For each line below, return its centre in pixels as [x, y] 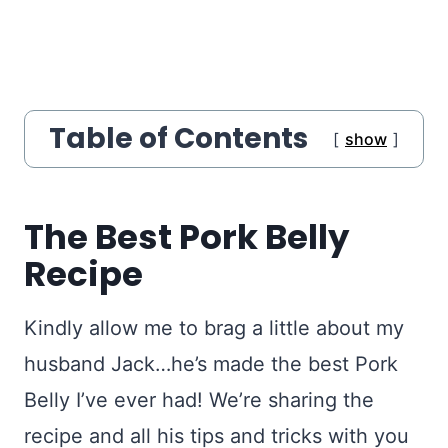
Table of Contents [178, 138]
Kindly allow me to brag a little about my [214, 327]
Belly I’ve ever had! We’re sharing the [199, 399]
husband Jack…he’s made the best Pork [211, 363]
